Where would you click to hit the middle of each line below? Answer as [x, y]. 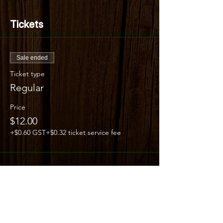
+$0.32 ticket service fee [83, 132]
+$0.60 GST [28, 132]
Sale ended [32, 57]
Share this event [47, 203]
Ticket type [27, 73]
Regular [27, 87]
